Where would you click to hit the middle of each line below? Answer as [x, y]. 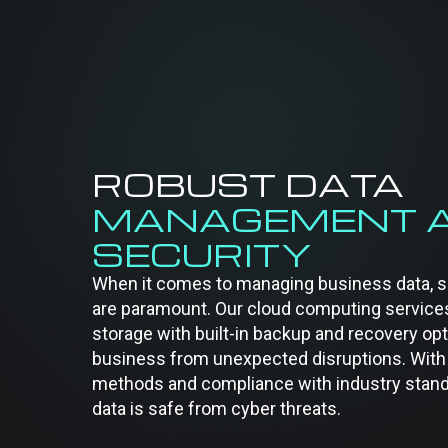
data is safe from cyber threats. [216, 408]
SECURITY [202, 253]
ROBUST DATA [248, 183]
